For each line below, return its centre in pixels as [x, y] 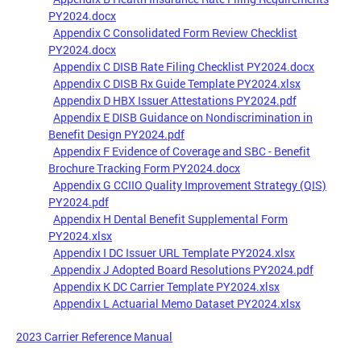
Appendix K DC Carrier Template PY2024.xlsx [166, 287]
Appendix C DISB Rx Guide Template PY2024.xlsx [177, 84]
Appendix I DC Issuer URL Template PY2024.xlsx [174, 253]
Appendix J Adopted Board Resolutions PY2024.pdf [182, 270]
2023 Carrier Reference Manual [94, 337]
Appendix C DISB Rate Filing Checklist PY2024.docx [184, 67]
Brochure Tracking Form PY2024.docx [144, 168]
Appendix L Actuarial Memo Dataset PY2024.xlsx [177, 304]
